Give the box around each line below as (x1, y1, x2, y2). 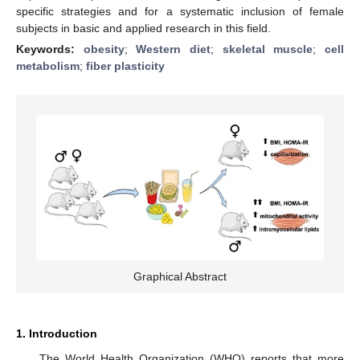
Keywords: (16, 42, 84, 55)
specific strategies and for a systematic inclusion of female (16, 4, 344, 18)
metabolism (16, 59, 80, 72)
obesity (83, 42, 125, 55)
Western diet (136, 42, 211, 55)
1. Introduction (16, 326, 97, 340)
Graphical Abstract (133, 269, 227, 283)
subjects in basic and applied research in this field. (16, 21, 271, 35)
